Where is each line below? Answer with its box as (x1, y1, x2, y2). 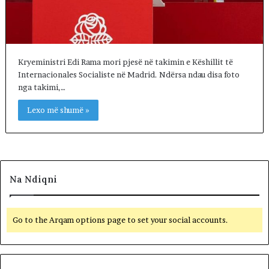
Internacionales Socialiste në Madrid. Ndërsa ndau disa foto (17, 70, 240, 80)
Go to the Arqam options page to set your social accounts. (13, 215, 228, 225)
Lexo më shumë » (26, 105, 89, 115)
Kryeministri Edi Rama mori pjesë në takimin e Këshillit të (17, 57, 233, 67)
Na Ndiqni (10, 174, 57, 186)
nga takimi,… (17, 82, 65, 92)
